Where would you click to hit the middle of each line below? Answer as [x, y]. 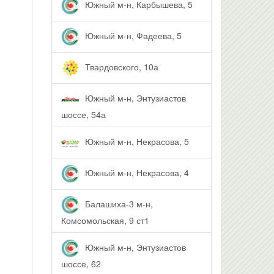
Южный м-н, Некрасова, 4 [135, 172]
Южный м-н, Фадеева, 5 [132, 35]
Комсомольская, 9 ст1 [105, 220]
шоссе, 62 [81, 264]
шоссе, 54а [83, 114]
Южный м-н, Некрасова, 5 [135, 141]
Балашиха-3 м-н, [117, 203]
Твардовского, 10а [120, 66]
